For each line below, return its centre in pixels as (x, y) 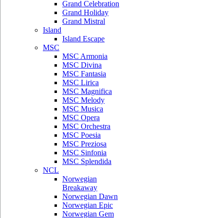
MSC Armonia (85, 56)
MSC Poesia (82, 135)
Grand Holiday (85, 12)
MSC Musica (83, 109)
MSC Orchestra (86, 126)
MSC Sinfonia (84, 153)
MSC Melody (83, 100)
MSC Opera (81, 118)
